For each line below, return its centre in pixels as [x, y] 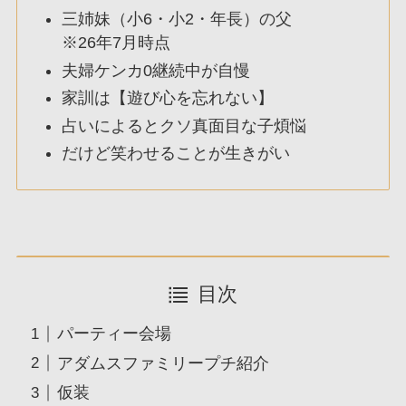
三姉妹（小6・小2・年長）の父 [177, 19]
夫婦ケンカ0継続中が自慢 [156, 70]
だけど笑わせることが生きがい [176, 154]
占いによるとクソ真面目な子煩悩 [184, 126]
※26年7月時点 [116, 43]
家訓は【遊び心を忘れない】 [168, 98]
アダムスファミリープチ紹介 [163, 363]
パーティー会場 [114, 334]
